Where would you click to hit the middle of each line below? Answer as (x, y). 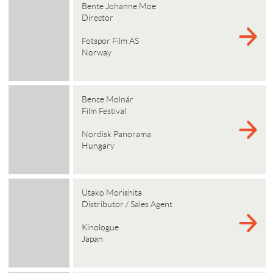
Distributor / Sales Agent (127, 204)
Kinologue (101, 227)
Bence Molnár (107, 99)
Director (97, 18)
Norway (97, 52)
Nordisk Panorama (117, 134)
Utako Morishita (112, 193)
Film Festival (104, 111)
